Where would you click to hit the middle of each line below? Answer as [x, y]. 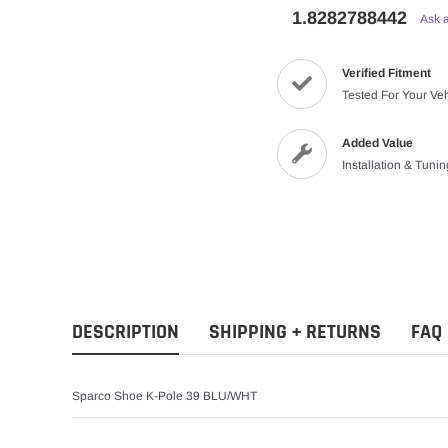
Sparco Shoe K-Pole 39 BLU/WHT [164, 396]
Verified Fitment [387, 73]
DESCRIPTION [125, 332]
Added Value [378, 143]
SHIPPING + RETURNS [295, 332]
